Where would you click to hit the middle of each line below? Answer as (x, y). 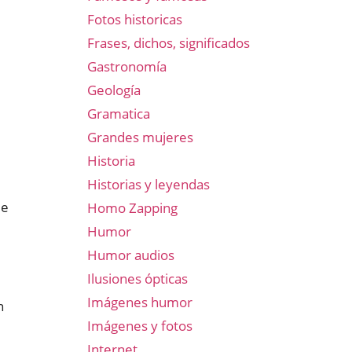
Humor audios (131, 255)
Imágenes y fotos (140, 326)
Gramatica (119, 114)
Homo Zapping (132, 208)
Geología (114, 90)
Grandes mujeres (140, 137)
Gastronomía (127, 66)
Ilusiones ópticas (137, 279)
